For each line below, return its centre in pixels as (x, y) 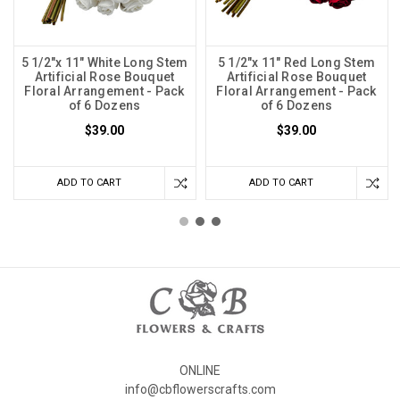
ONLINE (200, 370)
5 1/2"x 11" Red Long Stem (296, 62)
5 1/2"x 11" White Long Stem (104, 62)
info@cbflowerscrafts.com (200, 389)
